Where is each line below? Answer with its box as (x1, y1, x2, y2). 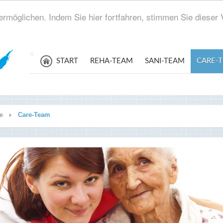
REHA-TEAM (90, 57, 133, 65)
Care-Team (18, 111, 50, 118)
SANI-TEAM (145, 57, 185, 65)
